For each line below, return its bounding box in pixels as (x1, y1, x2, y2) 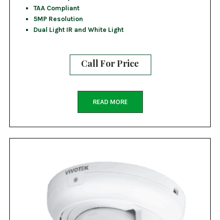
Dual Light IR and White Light (33, 26, 124, 34)
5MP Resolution (33, 15, 83, 23)
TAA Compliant (33, 4, 80, 12)
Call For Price (81, 57, 139, 70)
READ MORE (92, 98, 128, 106)
